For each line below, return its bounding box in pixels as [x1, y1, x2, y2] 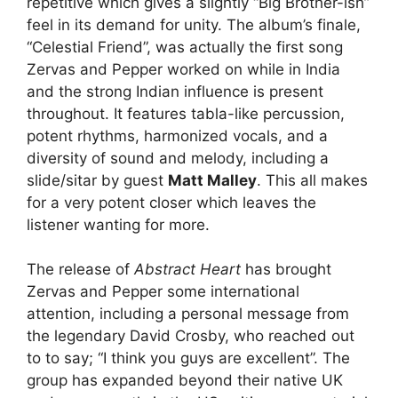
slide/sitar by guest [27, 171, 168, 189]
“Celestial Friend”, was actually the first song [27, 37, 343, 56]
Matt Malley [168, 171, 257, 189]
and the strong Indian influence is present [27, 82, 323, 100]
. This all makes [257, 171, 368, 189]
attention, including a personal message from [27, 305, 349, 323]
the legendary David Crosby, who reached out [27, 327, 354, 346]
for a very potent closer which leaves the [27, 193, 316, 211]
